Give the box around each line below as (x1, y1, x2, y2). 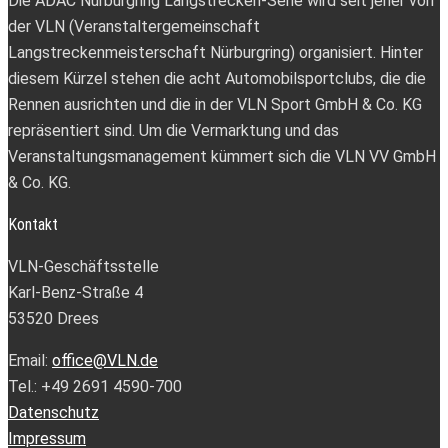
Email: (8, 350, 52, 370)
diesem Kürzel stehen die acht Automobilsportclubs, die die (8, 68, 426, 88)
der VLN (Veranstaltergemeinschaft (8, 16, 260, 36)
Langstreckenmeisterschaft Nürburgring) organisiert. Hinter (8, 42, 423, 62)
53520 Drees (8, 308, 99, 328)
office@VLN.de (52, 350, 158, 370)
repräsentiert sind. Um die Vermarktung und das (8, 120, 339, 140)
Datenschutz (8, 402, 99, 422)
